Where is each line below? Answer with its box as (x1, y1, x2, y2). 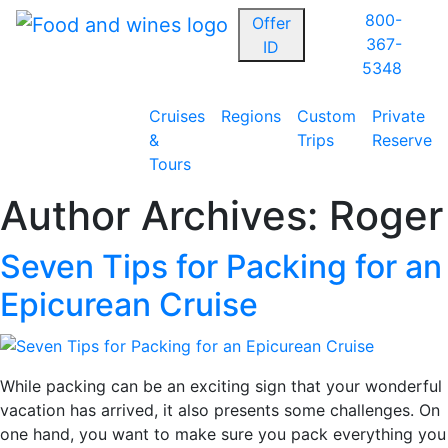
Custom (296, 106, 356, 126)
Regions (220, 106, 281, 126)
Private (371, 106, 425, 126)
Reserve (371, 130, 432, 150)
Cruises (148, 106, 205, 126)
